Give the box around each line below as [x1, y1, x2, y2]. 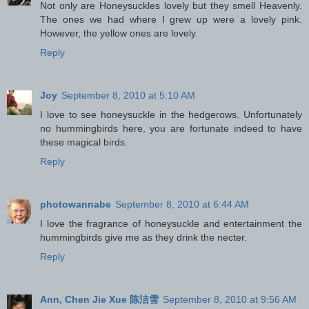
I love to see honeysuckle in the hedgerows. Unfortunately [40, 109, 302, 121]
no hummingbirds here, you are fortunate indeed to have [40, 123, 302, 134]
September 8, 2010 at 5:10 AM [61, 90, 195, 101]
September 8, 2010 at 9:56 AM [163, 294, 297, 306]
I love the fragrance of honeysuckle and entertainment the [40, 218, 302, 230]
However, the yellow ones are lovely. [40, 28, 198, 39]
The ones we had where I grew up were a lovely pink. [40, 14, 302, 26]
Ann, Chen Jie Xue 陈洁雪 [40, 294, 159, 306]
